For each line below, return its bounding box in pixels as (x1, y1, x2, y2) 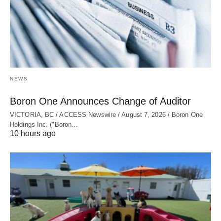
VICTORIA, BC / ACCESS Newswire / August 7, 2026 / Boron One (10, 110, 203, 118)
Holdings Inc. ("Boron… (10, 120, 78, 128)
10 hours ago (10, 129, 56, 138)
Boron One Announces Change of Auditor (10, 95, 191, 107)
